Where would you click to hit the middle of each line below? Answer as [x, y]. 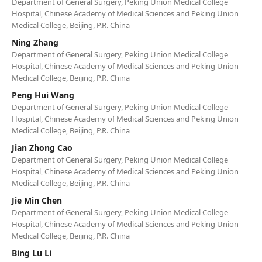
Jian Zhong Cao [42, 147]
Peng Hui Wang [43, 95]
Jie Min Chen [37, 200]
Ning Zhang [35, 42]
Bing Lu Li [31, 253]
